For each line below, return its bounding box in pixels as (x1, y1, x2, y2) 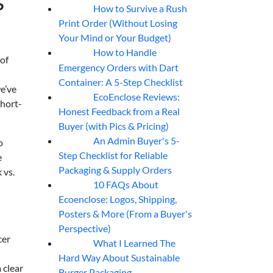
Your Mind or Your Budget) (58, 32, 171, 44)
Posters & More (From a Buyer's (58, 208, 192, 220)
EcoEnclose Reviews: (93, 90, 180, 102)
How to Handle (93, 46, 157, 58)
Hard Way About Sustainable (58, 252, 180, 264)
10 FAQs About (93, 178, 158, 190)
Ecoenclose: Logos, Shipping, (58, 193, 177, 205)
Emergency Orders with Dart (58, 61, 179, 73)
